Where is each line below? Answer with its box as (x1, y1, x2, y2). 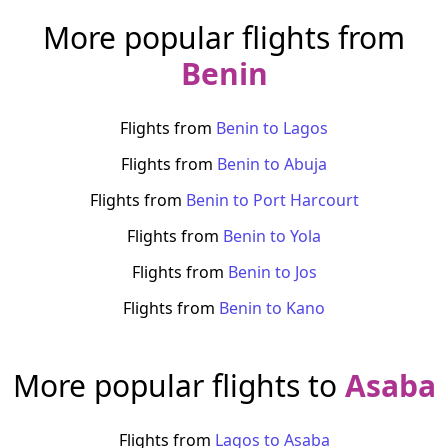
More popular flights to (12, 365, 345, 406)
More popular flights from (43, 17, 405, 58)
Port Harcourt (252, 189, 359, 211)
